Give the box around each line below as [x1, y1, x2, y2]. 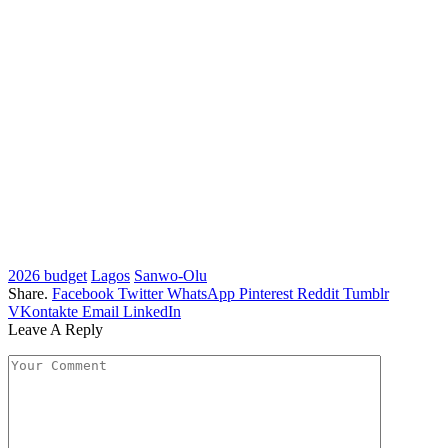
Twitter [118, 285, 163, 303]
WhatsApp [167, 285, 235, 303]
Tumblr [343, 285, 389, 303]
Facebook [52, 285, 114, 303]
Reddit [297, 285, 339, 303]
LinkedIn [123, 303, 181, 321]
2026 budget [8, 267, 87, 285]
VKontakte [8, 303, 78, 321]
